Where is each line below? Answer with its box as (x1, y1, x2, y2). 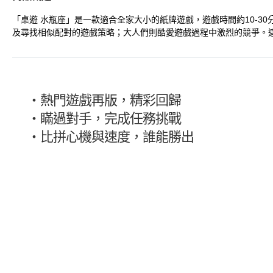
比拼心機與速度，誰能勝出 (40, 129, 194, 144)
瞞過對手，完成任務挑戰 (40, 111, 181, 126)
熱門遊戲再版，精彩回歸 (40, 93, 181, 108)
